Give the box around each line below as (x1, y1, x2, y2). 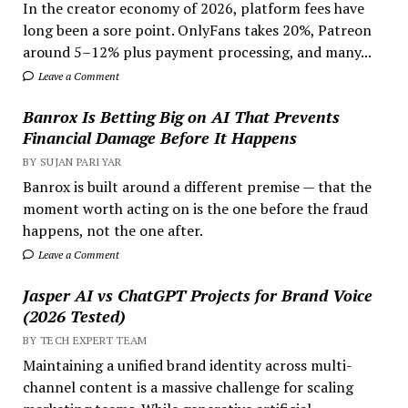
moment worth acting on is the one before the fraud (22, 198, 368, 219)
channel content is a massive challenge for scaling (22, 376, 353, 397)
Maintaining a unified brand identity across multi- (22, 354, 352, 375)
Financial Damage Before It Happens (22, 126, 297, 148)
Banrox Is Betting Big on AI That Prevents (22, 105, 340, 127)
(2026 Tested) (22, 304, 126, 327)
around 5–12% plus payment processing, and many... (22, 41, 372, 62)
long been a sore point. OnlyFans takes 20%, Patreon (22, 19, 372, 40)
